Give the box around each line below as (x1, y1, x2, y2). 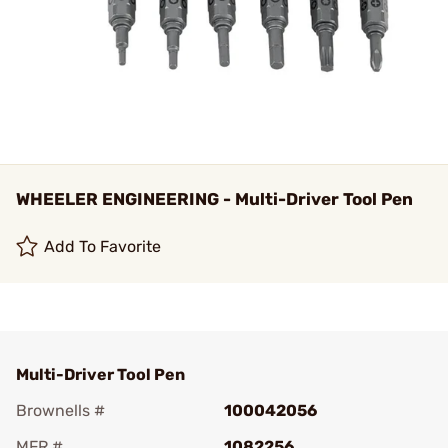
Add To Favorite (44, 237, 162, 256)
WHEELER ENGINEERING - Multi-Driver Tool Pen (16, 189, 413, 209)
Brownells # (16, 401, 105, 420)
